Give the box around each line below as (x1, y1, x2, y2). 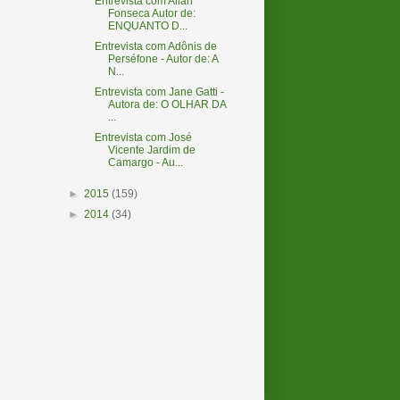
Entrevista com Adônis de (94, 40, 217, 53)
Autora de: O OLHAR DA (107, 98, 226, 111)
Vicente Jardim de (107, 144, 196, 156)
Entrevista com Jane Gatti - (94, 86, 224, 98)
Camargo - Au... (107, 156, 183, 169)
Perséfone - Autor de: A (107, 53, 218, 65)
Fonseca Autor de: (107, 7, 196, 20)
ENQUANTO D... (107, 20, 187, 32)
